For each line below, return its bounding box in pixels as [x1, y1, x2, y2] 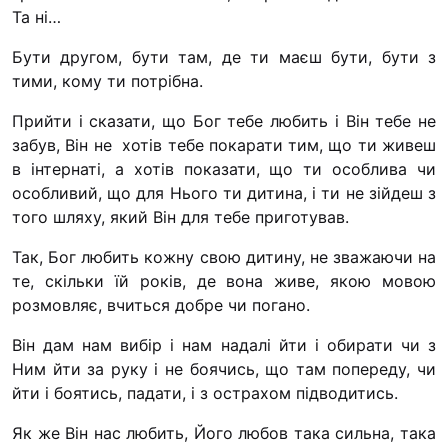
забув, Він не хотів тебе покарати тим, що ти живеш [12, 134, 436, 155]
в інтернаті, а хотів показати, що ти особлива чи [12, 158, 436, 179]
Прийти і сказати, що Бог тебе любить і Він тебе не [12, 110, 436, 131]
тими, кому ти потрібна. [12, 70, 203, 91]
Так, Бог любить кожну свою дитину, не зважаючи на [12, 246, 436, 267]
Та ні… [12, 6, 61, 27]
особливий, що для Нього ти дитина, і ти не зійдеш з [12, 182, 436, 203]
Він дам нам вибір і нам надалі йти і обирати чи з [12, 334, 436, 355]
